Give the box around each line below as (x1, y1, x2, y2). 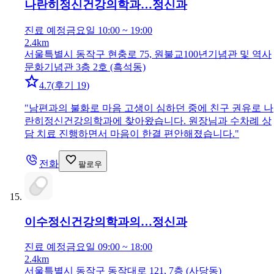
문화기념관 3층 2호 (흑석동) (24, 61, 146, 72)
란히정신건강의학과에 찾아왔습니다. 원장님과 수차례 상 (24, 115, 272, 126)
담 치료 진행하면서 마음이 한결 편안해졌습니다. (24, 128, 235, 139)
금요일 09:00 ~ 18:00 (66, 242, 152, 253)
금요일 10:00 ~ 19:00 (66, 24, 152, 35)
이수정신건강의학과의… (24, 215, 152, 228)
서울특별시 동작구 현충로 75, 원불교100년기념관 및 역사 (24, 48, 272, 59)
